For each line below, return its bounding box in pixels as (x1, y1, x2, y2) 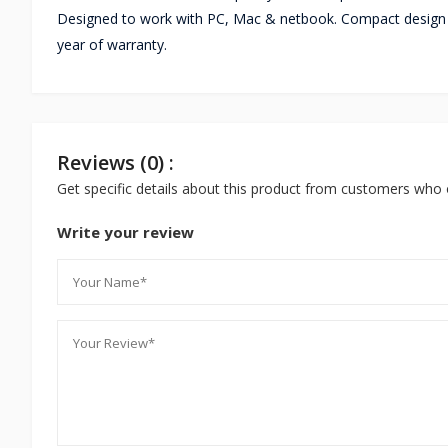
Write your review (57, 222, 194, 242)
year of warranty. (57, 35, 167, 54)
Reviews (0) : (57, 149, 174, 176)
